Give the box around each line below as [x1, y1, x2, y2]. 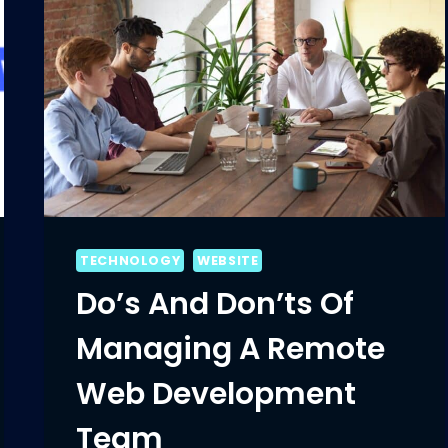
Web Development [76, 373, 357, 416]
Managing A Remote [76, 328, 386, 371]
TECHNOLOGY [80, 252, 181, 270]
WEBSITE [197, 252, 259, 270]
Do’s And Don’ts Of [76, 283, 355, 326]
